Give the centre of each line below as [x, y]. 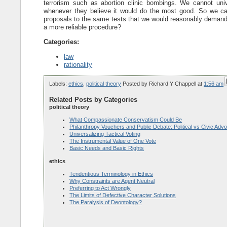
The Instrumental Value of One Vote [113, 141]
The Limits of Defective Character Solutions [123, 195]
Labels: [59, 83]
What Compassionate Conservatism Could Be [126, 120]
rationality [78, 65]
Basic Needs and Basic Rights [107, 148]
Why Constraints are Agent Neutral [112, 181]
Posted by [136, 83]
